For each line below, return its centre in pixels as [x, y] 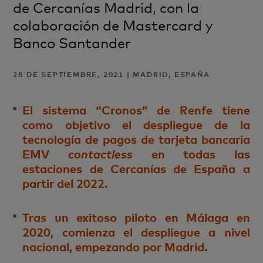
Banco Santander [72, 43]
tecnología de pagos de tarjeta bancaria [136, 139]
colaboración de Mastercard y [113, 25]
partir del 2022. [65, 183]
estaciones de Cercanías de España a [136, 168]
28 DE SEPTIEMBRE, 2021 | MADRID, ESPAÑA [112, 74]
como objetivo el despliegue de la [136, 124]
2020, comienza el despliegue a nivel [136, 232]
